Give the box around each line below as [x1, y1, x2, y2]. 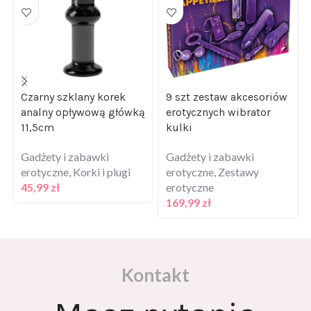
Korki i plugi [73, 163, 131, 177]
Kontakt [121, 262, 190, 285]
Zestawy [218, 163, 259, 177]
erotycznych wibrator [166, 103, 271, 117]
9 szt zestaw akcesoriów [166, 88, 287, 102]
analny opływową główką [21, 103, 145, 117]
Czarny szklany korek [21, 88, 126, 102]
